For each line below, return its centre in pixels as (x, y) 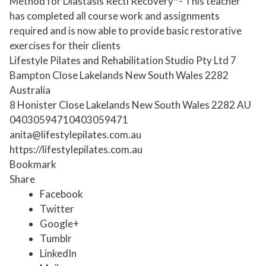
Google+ (59, 224)
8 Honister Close (47, 105)
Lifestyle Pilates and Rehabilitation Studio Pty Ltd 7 (123, 60)
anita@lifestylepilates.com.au (75, 134)
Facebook (61, 194)
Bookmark (33, 164)
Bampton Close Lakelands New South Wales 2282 (119, 75)
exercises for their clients (65, 45)
